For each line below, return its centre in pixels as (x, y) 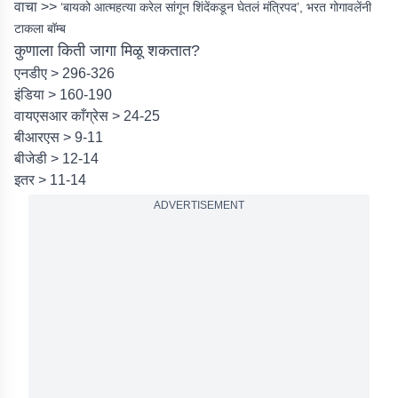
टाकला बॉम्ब (40, 28)
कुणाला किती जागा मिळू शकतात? (107, 51)
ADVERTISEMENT (199, 205)
